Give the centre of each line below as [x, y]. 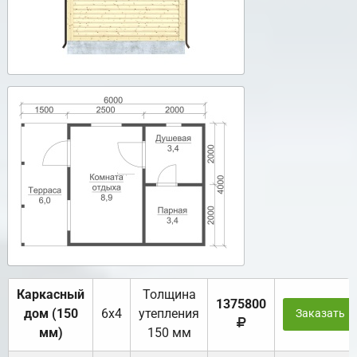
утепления [169, 314]
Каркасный [51, 295]
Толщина [169, 295]
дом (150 [51, 314]
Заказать [320, 314]
